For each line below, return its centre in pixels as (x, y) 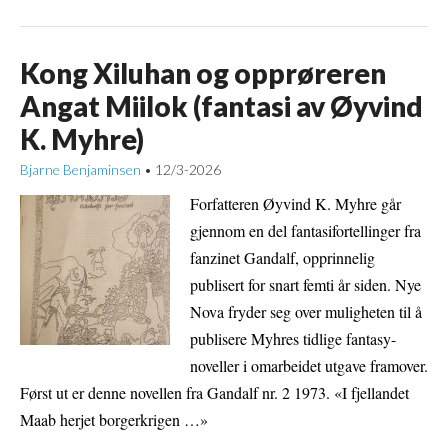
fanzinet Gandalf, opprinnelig (282, 258)
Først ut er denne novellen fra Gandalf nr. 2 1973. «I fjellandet (214, 393)
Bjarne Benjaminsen (80, 170)
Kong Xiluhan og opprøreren (203, 73)
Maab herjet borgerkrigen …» (114, 420)
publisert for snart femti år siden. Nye (305, 285)
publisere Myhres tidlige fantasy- (293, 339)
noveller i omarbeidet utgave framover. (309, 366)
